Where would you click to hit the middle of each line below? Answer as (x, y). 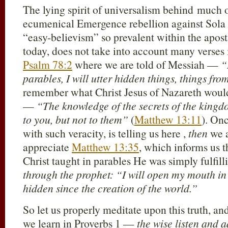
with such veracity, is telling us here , (106, 133)
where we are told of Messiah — (147, 64)
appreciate (47, 147)
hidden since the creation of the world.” (110, 188)
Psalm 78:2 (48, 64)
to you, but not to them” (76, 119)
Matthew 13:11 (168, 119)
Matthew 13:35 (105, 147)
